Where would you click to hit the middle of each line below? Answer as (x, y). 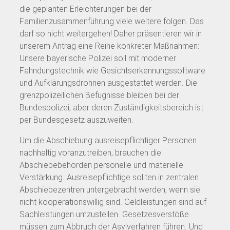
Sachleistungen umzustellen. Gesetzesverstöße (104, 214)
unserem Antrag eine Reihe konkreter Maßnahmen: (109, 46)
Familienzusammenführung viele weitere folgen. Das (112, 21)
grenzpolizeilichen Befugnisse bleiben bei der (99, 95)
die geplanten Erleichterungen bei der (85, 9)
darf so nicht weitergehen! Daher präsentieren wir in (111, 33)
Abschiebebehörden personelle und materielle (101, 165)
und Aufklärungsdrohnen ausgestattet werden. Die (108, 83)
